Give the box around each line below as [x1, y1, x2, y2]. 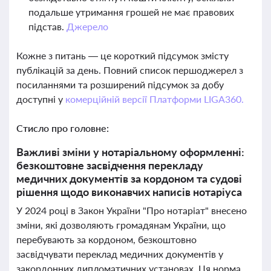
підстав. [28, 21, 67, 32]
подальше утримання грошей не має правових [28, 6, 234, 18]
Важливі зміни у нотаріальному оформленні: [16, 145, 244, 158]
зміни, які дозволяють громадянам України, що [16, 219, 226, 230]
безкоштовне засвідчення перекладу [16, 158, 203, 172]
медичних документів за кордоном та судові [16, 172, 242, 185]
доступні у [16, 93, 65, 105]
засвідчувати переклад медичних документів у [16, 248, 223, 260]
